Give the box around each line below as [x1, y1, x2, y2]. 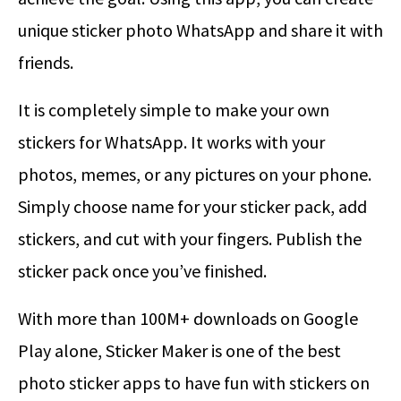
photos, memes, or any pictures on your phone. [18, 162, 371, 185]
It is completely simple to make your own [18, 98, 329, 121]
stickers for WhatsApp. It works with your [18, 130, 325, 153]
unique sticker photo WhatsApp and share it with [18, 18, 383, 41]
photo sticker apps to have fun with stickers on [18, 371, 370, 394]
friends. [18, 50, 73, 73]
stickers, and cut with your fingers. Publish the [18, 226, 362, 250]
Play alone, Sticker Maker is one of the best [18, 338, 341, 362]
